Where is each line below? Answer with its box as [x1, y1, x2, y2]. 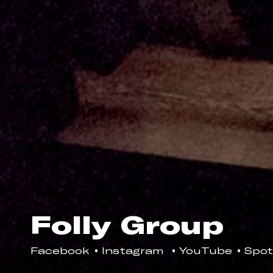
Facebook [30, 245, 90, 257]
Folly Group [30, 210, 224, 239]
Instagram [102, 245, 167, 257]
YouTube [179, 245, 232, 257]
